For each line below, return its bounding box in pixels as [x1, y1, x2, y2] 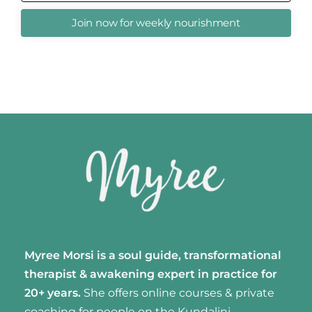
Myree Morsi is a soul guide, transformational [24, 249, 281, 263]
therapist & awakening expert [24, 267, 195, 281]
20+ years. [24, 286, 81, 300]
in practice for [198, 267, 277, 281]
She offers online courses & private [84, 286, 274, 300]
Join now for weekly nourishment [72, 15, 240, 29]
